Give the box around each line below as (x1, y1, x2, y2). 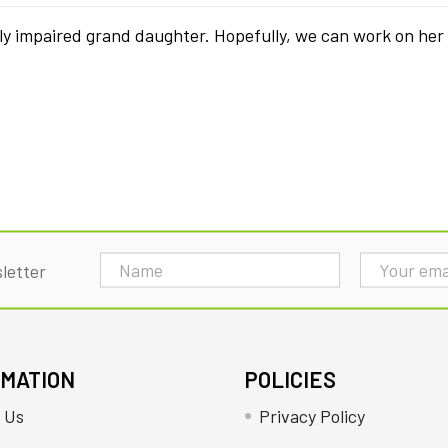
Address (99, 281, 163, 304)
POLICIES (244, 366, 336, 392)
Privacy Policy (258, 405, 365, 427)
